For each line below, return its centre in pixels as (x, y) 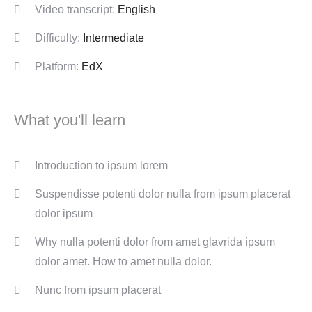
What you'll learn (70, 120)
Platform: (58, 66)
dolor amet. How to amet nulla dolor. (123, 261)
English (136, 9)
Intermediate (114, 38)
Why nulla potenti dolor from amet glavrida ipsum (155, 242)
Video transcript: (76, 9)
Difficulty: (59, 38)
